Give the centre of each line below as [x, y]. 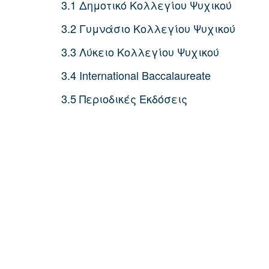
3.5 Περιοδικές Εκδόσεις [124, 98]
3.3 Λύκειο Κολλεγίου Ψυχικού [140, 52]
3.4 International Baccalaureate [136, 75]
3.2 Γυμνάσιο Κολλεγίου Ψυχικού [148, 28]
